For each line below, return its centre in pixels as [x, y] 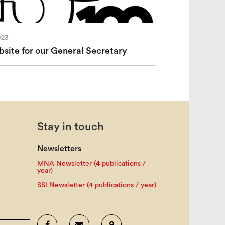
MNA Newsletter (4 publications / [92, 163]
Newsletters [60, 148]
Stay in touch [71, 126]
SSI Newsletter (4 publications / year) [97, 185]
